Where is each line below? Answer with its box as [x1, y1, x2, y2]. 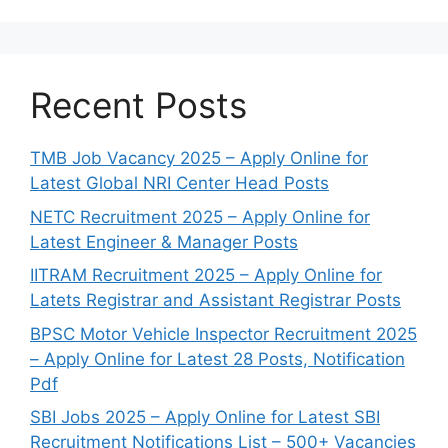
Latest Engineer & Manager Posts [30, 231, 298, 252]
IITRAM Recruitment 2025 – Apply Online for [30, 265, 382, 286]
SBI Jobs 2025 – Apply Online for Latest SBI [30, 407, 380, 428]
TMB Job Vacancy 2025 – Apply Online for [30, 148, 368, 169]
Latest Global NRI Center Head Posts [30, 173, 329, 194]
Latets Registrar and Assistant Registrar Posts [30, 290, 401, 311]
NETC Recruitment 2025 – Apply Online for [30, 206, 370, 227]
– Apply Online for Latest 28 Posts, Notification [30, 348, 405, 369]
